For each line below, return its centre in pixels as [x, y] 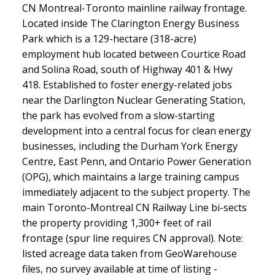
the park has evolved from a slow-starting [118, 116]
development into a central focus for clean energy [136, 131]
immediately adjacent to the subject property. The [136, 192]
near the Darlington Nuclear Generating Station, [134, 100]
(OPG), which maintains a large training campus [130, 177]
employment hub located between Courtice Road [134, 54]
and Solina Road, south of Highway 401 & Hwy [127, 70]
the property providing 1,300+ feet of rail [116, 223]
